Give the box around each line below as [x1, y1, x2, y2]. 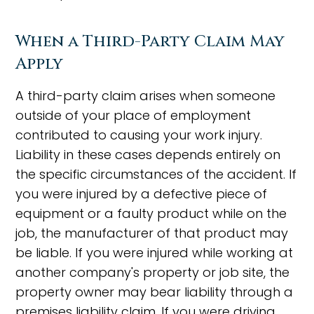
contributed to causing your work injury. [15, 126, 263, 144]
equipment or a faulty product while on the [15, 205, 287, 222]
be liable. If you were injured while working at [15, 244, 294, 261]
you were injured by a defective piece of [15, 185, 268, 203]
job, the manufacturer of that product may [15, 224, 289, 242]
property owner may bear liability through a [15, 283, 294, 301]
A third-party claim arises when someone [15, 87, 276, 104]
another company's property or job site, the [15, 264, 290, 281]
